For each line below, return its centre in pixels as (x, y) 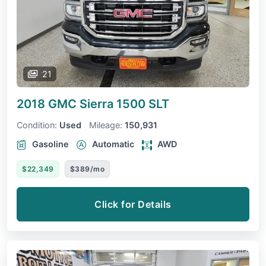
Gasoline (50, 144)
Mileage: (106, 125)
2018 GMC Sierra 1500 (83, 104)
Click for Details (133, 205)
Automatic (113, 144)
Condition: (37, 125)
